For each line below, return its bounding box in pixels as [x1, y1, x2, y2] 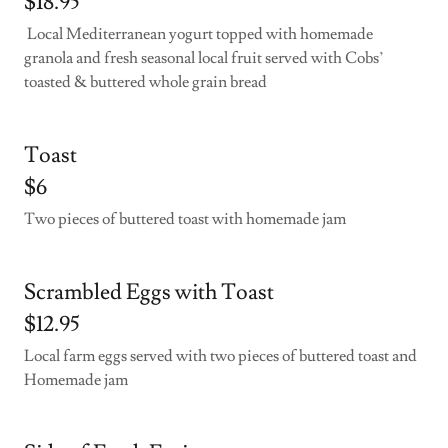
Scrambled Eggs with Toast [24, 278, 274, 307]
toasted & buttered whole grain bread [24, 72, 270, 92]
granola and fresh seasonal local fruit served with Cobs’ [24, 48, 384, 68]
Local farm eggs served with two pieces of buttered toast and [24, 346, 417, 366]
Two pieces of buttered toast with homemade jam [24, 209, 349, 229]
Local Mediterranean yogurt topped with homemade [24, 24, 373, 44]
